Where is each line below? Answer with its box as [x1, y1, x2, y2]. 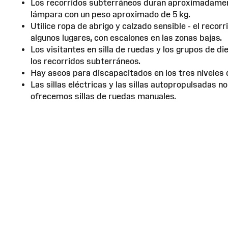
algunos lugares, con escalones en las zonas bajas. [31, 33, 222, 42]
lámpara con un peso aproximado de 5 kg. [31, 9, 190, 19]
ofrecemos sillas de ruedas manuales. [31, 91, 176, 101]
